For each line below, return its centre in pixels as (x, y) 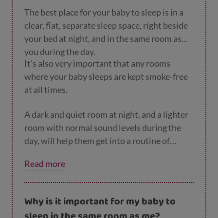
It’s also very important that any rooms (97, 63)
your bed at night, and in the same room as (103, 38)
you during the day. (61, 52)
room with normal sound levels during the (103, 127)
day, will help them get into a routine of (97, 141)
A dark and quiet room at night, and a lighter (106, 114)
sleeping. (41, 154)
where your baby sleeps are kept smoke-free (106, 76)
